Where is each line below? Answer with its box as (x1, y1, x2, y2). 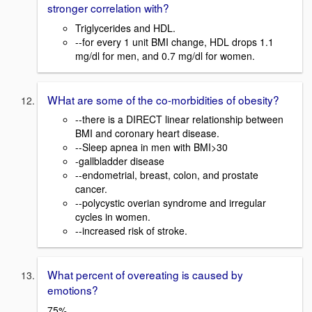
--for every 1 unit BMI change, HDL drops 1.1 (75, 34, 274, 49)
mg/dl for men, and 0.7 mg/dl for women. (75, 48, 255, 63)
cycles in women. (75, 210, 150, 224)
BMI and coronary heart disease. (75, 126, 219, 141)
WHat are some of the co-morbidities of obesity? (47, 91, 279, 107)
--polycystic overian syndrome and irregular (75, 196, 266, 210)
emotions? (47, 282, 98, 298)
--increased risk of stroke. (75, 224, 187, 238)
